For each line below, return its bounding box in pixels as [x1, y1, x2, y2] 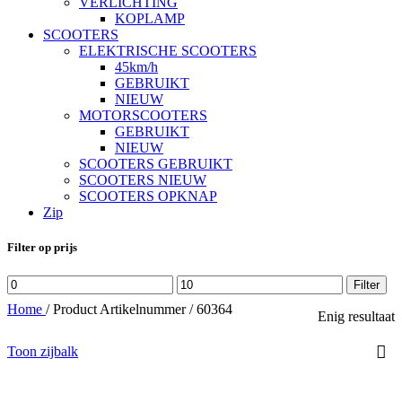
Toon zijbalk [7, 343, 78, 359]
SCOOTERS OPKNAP [79, 188, 217, 205]
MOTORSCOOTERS [79, 108, 207, 124]
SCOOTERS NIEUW [79, 172, 206, 188]
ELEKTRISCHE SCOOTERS [79, 43, 257, 59]
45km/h [115, 59, 158, 75]
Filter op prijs [7, 240, 77, 255]
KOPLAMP [115, 11, 185, 27]
